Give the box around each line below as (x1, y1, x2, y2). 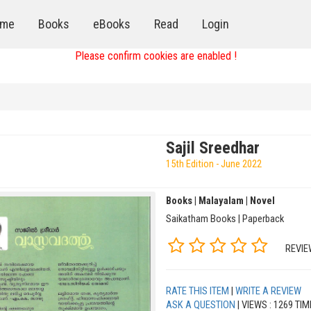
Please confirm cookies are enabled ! (74, 49, 237, 62)
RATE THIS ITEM (166, 285, 229, 298)
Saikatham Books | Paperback (166, 212, 284, 225)
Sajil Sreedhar (166, 137, 260, 158)
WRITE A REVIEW (235, 285, 301, 298)
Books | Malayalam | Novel (166, 194, 275, 207)
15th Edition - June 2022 (166, 157, 262, 170)
